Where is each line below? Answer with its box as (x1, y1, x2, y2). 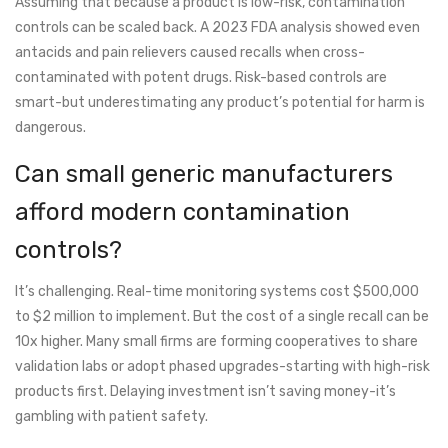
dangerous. (15, 119, 86, 137)
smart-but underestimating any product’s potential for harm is (15, 94, 425, 112)
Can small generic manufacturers (15, 160, 393, 189)
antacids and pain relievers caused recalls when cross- (15, 44, 365, 62)
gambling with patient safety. (15, 408, 208, 426)
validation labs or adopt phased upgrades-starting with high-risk (15, 358, 430, 376)
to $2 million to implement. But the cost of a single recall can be (15, 308, 429, 326)
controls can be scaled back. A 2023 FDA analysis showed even (15, 19, 420, 37)
